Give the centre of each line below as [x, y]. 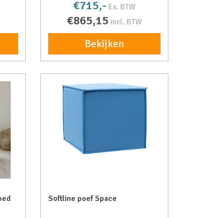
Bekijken [105, 44]
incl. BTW [127, 22]
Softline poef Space [83, 199]
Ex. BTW [122, 7]
